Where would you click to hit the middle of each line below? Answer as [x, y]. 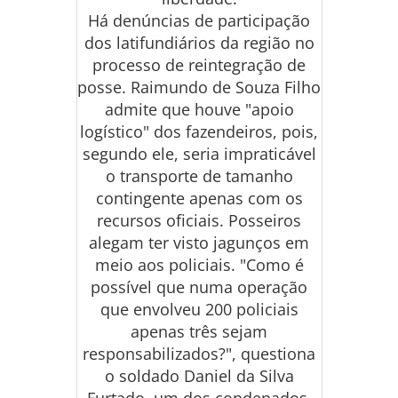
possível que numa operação [199, 287]
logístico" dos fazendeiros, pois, [199, 131]
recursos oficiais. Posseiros [199, 220]
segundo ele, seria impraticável [199, 154]
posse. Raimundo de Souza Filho [199, 87]
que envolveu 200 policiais [199, 309]
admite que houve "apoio [199, 109]
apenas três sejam [199, 331]
